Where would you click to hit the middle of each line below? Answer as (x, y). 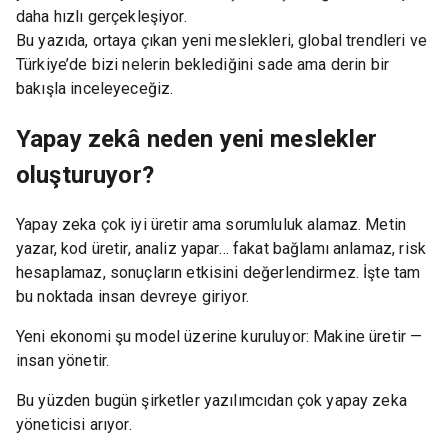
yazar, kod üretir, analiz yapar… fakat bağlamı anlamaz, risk (221, 249)
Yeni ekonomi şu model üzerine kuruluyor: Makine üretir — (219, 337)
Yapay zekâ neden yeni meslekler (197, 139)
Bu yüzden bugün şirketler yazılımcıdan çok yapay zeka (211, 401)
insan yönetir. (63, 361)
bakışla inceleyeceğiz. (95, 89)
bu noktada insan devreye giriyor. (132, 297)
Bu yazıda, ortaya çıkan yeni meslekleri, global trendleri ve (221, 41)
